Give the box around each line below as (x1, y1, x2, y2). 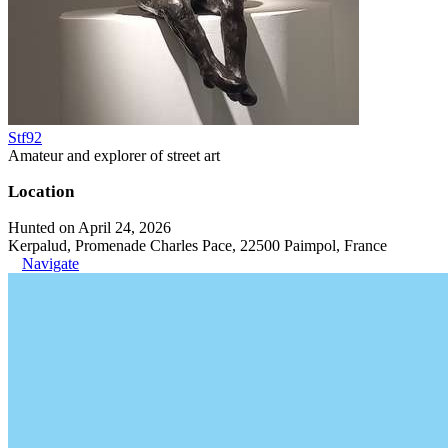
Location (8, 182, 74, 201)
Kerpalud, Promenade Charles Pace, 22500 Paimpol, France (8, 237, 387, 254)
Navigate (22, 255, 79, 272)
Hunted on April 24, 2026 (8, 219, 171, 236)
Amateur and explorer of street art (8, 147, 220, 164)
